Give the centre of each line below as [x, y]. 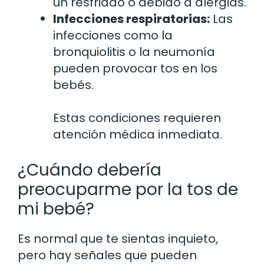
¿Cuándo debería [90, 170]
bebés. [73, 85]
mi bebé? [56, 209]
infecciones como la [113, 36]
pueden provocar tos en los [135, 69]
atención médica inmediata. [138, 135]
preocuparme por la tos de [128, 190]
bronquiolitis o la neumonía [134, 52]
